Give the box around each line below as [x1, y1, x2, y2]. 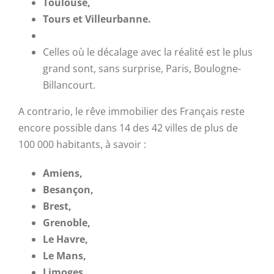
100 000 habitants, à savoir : [18, 137, 146, 151]
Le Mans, [43, 248, 86, 262]
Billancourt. [43, 78, 95, 92]
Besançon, [43, 182, 94, 196]
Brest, [43, 199, 72, 213]
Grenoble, [43, 215, 91, 229]
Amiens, [43, 166, 83, 180]
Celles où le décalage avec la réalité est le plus [43, 45, 253, 59]
